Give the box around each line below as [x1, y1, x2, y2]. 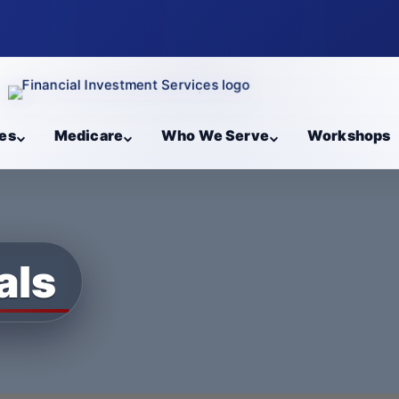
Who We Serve [161, 126, 269, 144]
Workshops [306, 126, 391, 144]
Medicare [53, 126, 124, 144]
